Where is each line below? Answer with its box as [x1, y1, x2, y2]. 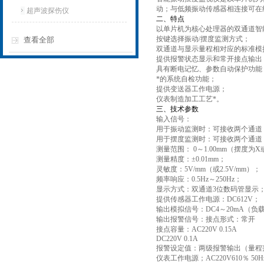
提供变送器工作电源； [156, 85, 227, 93]
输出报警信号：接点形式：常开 [156, 215, 255, 223]
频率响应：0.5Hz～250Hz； [156, 175, 242, 183]
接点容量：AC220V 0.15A [156, 225, 237, 233]
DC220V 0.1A [156, 235, 198, 243]
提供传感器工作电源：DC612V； [156, 195, 260, 203]
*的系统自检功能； [156, 75, 216, 83]
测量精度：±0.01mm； [156, 155, 226, 163]
